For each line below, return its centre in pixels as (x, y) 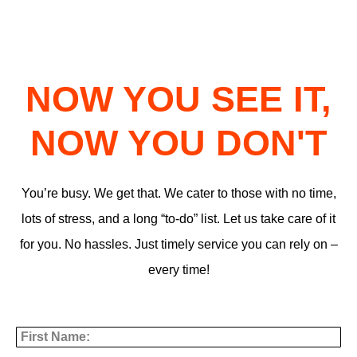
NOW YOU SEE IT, (178, 100)
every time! (178, 270)
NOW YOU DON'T (178, 143)
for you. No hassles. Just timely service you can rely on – (178, 245)
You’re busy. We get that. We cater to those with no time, (178, 194)
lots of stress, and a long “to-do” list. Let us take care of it (178, 219)
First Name (49, 318)
